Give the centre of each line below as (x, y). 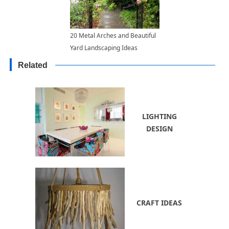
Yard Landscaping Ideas (104, 48)
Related (33, 65)
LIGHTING (159, 116)
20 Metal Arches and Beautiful (113, 36)
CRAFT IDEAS (159, 202)
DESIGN (159, 128)
